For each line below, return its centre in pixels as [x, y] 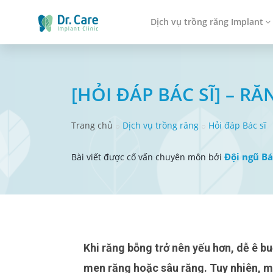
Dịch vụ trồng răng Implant [207, 22]
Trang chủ [92, 125]
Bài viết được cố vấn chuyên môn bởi [148, 157]
